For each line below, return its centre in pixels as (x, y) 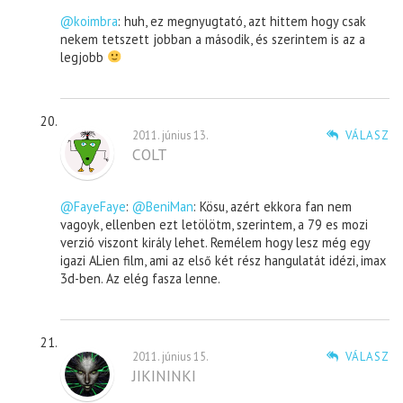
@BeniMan (163, 206)
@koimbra (90, 21)
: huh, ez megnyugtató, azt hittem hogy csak (242, 21)
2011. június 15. (171, 356)
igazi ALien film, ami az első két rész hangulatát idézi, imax (224, 260)
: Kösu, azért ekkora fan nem (273, 206)
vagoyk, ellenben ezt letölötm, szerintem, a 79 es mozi (215, 224)
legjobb (84, 57)
